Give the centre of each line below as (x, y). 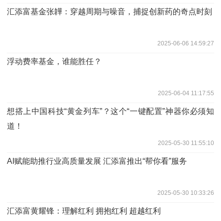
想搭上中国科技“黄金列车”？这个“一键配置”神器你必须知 (110, 111)
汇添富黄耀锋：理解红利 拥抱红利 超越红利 (84, 211)
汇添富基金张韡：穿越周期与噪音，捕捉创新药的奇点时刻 (110, 11)
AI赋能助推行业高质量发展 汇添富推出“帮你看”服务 (97, 161)
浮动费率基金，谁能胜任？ (54, 61)
